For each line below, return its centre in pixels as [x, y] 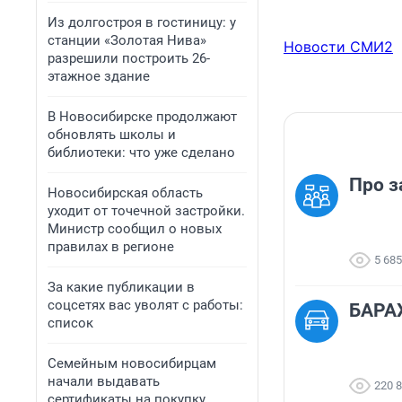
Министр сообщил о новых [135, 229]
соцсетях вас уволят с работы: [145, 305]
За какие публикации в [121, 287]
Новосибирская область [125, 193]
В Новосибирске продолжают [142, 117]
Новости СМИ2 [338, 47]
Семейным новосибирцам [132, 363]
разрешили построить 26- [129, 58]
